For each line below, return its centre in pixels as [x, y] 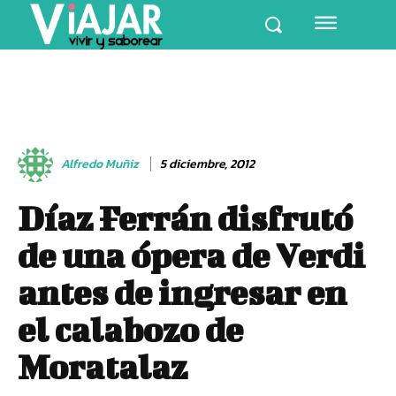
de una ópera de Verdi [191, 255]
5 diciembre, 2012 [207, 164]
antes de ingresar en [182, 292]
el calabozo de [130, 329]
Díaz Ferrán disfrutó [185, 218]
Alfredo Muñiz [100, 164]
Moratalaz [103, 366]
